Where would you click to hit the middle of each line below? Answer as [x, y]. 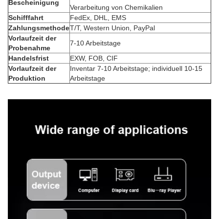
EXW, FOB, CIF [94, 58]
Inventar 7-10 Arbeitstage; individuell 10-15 [136, 68]
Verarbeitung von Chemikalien [116, 7]
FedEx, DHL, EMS [98, 18]
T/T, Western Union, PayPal [112, 28]
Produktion [27, 78]
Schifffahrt [26, 18]
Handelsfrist [29, 58]
